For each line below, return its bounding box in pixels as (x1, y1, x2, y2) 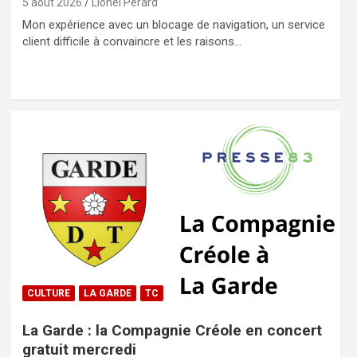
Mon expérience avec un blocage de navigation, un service (22, 18, 325, 33)
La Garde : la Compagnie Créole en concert (22, 320, 322, 339)
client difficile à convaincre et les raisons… (22, 34, 241, 49)
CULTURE (26, 287, 70, 299)
